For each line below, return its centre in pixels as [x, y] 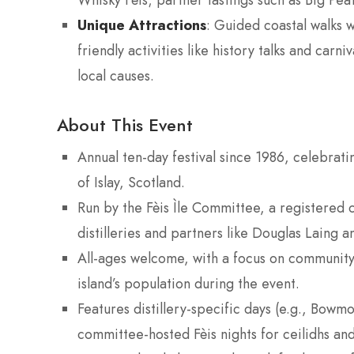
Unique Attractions [142, 25]
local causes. [116, 76]
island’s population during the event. [188, 284]
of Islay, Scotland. [131, 183]
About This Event [125, 125]
